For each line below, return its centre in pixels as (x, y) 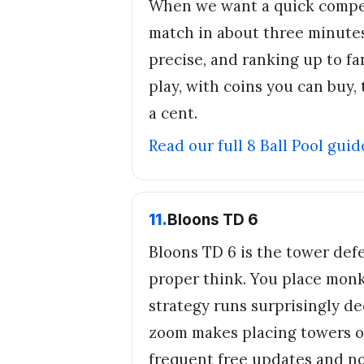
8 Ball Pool (285, 145)
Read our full (198, 145)
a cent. (173, 113)
